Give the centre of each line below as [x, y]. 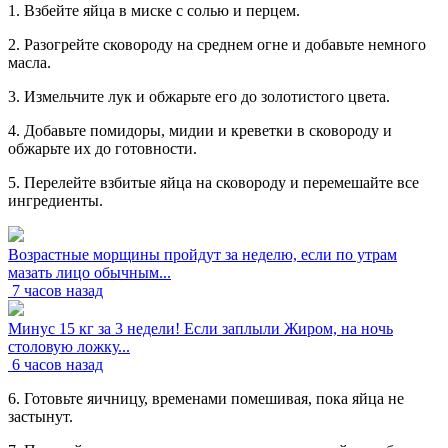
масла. [29, 62]
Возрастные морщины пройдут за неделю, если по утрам [202, 254]
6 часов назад [57, 364]
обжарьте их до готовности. [102, 148]
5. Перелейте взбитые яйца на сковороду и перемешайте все [213, 182]
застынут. [40, 416]
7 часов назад [57, 290]
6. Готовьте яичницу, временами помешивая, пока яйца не [206, 398]
